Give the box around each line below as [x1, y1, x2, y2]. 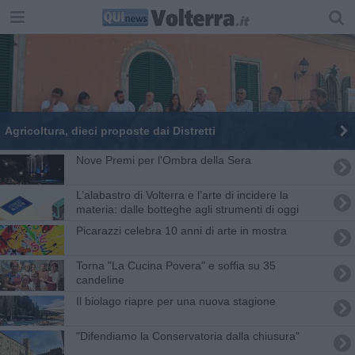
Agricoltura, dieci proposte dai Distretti [4, 124, 216, 137]
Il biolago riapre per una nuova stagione [75, 294, 276, 307]
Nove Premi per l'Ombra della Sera [75, 153, 251, 166]
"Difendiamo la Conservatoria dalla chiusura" [75, 329, 300, 342]
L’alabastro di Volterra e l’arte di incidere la [75, 188, 288, 201]
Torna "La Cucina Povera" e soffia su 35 [75, 258, 276, 272]
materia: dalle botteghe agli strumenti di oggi [75, 202, 299, 216]
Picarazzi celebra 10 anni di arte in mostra [75, 223, 287, 237]
